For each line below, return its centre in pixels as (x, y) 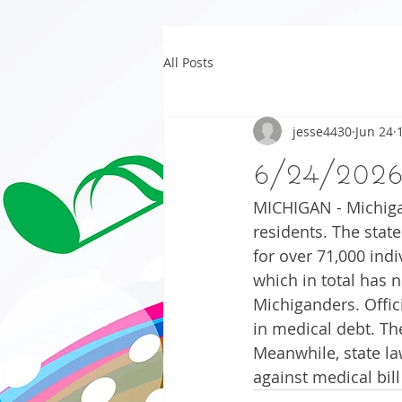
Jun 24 (374, 131)
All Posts (188, 62)
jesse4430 (322, 131)
